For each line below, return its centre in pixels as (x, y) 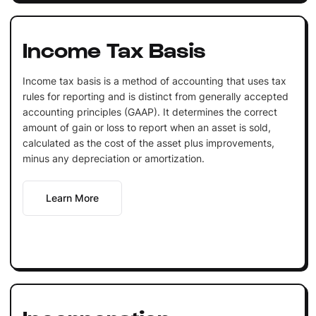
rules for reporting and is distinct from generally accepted (155, 96)
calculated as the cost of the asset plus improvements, (148, 142)
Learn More (72, 197)
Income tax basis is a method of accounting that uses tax (154, 80)
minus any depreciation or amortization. (113, 158)
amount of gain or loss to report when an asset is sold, (146, 127)
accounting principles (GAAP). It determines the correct (150, 111)
